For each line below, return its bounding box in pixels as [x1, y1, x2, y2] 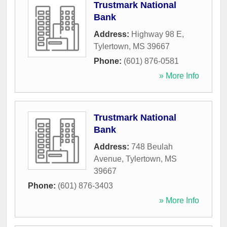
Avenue [94, 155, 122, 164]
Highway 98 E [131, 30, 182, 39]
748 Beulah [131, 142, 173, 152]
